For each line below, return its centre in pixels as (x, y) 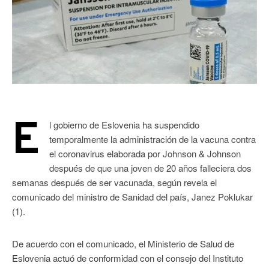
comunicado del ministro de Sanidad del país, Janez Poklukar (132, 196)
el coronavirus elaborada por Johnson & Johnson (145, 153)
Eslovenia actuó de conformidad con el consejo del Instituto (128, 258)
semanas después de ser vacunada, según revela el (114, 182)
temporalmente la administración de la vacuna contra (153, 139)
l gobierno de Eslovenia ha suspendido (124, 124)
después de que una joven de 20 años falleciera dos (150, 168)
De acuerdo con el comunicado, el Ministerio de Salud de (123, 243)
